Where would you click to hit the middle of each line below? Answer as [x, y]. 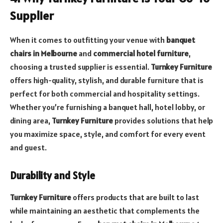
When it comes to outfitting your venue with [88, 40]
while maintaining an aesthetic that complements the [105, 210]
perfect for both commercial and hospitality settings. [105, 93]
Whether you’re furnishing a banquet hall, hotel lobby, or [108, 107]
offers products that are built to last [135, 197]
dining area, [31, 120]
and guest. [28, 147]
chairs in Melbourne [44, 53]
